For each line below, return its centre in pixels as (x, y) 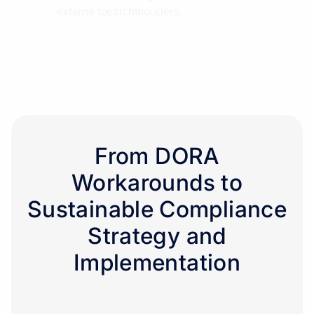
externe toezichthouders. (119, 11)
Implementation (157, 262)
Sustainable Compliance (157, 209)
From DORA (157, 156)
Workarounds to (157, 182)
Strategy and (157, 235)
